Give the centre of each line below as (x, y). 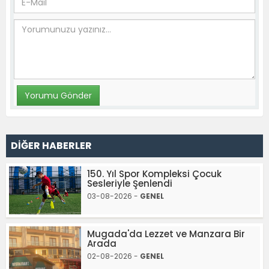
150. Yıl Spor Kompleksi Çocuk (154, 174)
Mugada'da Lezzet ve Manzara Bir (166, 234)
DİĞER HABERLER (51, 145)
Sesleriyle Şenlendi (130, 183)
